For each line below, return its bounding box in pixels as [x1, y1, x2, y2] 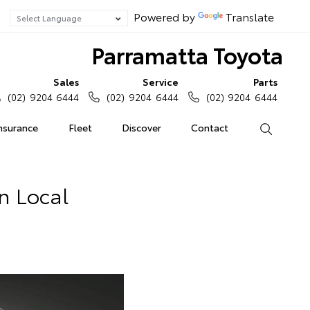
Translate [226, 8, 274, 24]
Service [142, 75, 179, 89]
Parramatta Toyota [91, 39, 283, 70]
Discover [122, 120, 162, 134]
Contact [191, 120, 229, 134]
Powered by [128, 8, 198, 24]
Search [272, 120, 303, 134]
